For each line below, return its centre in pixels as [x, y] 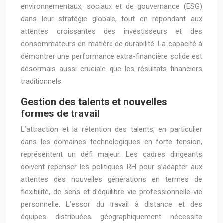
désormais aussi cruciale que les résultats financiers [111, 69]
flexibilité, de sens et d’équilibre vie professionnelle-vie [111, 192]
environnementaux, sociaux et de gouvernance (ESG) [111, 6]
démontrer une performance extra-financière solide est [111, 56]
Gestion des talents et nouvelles [94, 102]
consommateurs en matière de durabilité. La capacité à [111, 44]
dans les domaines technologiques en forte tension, [111, 142]
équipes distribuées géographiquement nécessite [111, 217]
